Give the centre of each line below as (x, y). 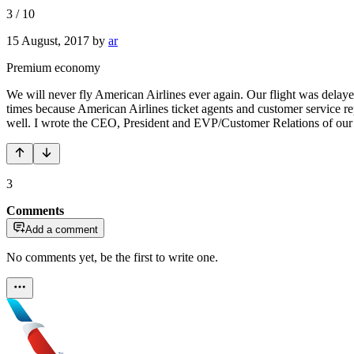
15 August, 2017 (48, 40)
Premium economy (53, 67)
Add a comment (62, 229)
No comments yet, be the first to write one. (112, 257)
